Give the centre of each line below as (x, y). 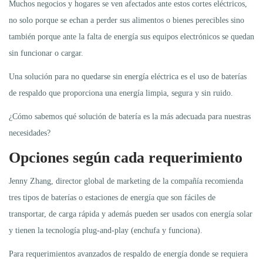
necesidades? (30, 133)
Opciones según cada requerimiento (126, 157)
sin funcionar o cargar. (46, 53)
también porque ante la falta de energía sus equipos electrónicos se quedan (131, 36)
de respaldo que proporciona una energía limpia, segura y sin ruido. (121, 93)
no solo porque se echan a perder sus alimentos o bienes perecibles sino (127, 20)
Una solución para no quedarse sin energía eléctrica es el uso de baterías (128, 76)
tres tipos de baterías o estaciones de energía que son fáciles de (112, 197)
